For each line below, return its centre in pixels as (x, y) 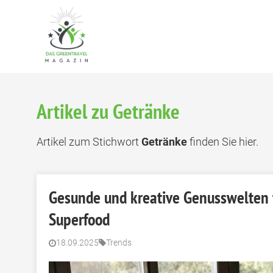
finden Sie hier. (223, 142)
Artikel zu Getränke (108, 111)
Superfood (79, 219)
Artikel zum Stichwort (89, 142)
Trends (119, 243)
